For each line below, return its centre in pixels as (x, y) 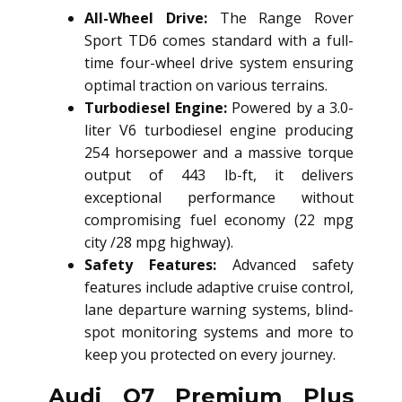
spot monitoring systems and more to (219, 332)
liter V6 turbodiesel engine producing (219, 131)
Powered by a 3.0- (291, 108)
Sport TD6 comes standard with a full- (219, 41)
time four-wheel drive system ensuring (219, 63)
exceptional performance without (219, 198)
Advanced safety (285, 265)
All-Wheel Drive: (146, 18)
